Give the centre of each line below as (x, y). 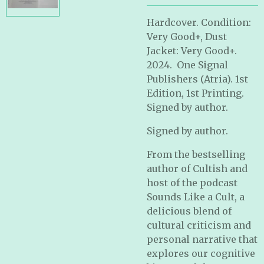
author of (170, 169)
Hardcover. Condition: (199, 22)
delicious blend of (189, 211)
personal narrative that (202, 239)
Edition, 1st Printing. (195, 93)
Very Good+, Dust (187, 37)
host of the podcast (192, 183)
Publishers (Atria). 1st (197, 79)
